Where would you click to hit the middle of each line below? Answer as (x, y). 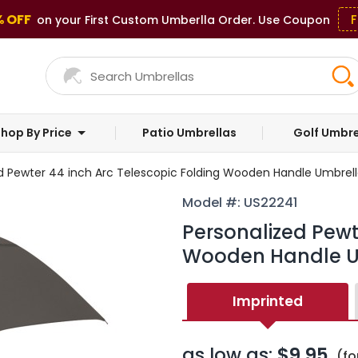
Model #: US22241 (239, 202)
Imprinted (267, 301)
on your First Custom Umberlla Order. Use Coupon (182, 20)
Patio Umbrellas (190, 132)
